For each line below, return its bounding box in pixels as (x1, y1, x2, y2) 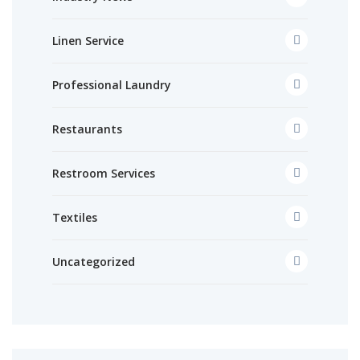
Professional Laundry (52, 76, 171, 92)
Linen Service (52, 32, 124, 48)
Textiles (52, 209, 97, 225)
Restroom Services (52, 165, 155, 181)
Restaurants (52, 121, 122, 137)
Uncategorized (52, 253, 135, 269)
